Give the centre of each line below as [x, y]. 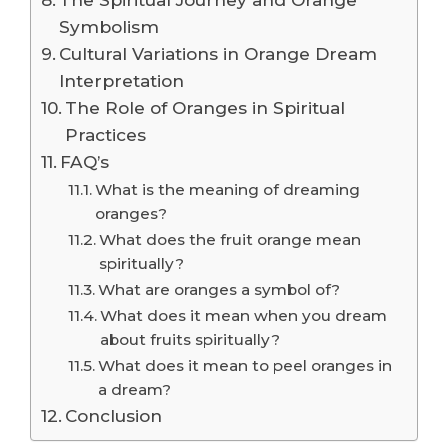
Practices [106, 134]
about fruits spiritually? [190, 339]
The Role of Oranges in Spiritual [205, 107]
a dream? [135, 389]
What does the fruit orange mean [230, 239]
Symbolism [109, 26]
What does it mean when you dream [244, 315]
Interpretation [122, 80]
